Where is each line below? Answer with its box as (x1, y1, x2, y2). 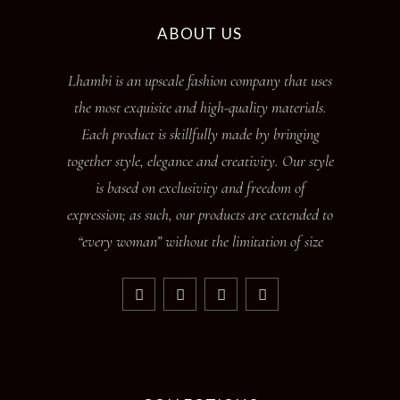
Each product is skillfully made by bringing (80, 124, 320, 145)
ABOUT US (157, 24, 243, 44)
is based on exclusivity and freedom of (95, 178, 305, 198)
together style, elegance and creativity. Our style (66, 151, 334, 171)
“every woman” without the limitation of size (77, 231, 323, 252)
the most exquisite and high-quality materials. (73, 97, 327, 118)
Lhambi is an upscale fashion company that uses (68, 71, 332, 91)
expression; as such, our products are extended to (67, 204, 333, 225)
